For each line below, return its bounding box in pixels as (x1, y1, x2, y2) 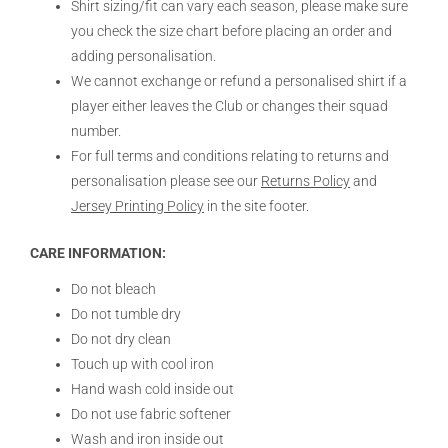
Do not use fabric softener (71, 405, 232, 422)
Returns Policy (261, 173, 351, 190)
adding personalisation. (71, 48, 217, 65)
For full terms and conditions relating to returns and (71, 148, 390, 165)
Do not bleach (71, 280, 157, 297)
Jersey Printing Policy (71, 198, 205, 215)
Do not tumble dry (71, 305, 182, 322)
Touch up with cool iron (71, 355, 215, 372)
